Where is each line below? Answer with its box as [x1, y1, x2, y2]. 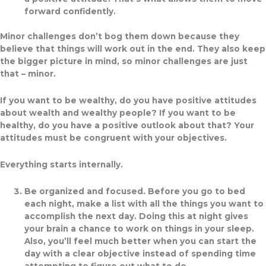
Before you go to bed [148, 186, 246, 196]
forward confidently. [24, 7, 116, 17]
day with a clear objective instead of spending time [24, 248, 256, 258]
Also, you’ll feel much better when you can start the [24, 236, 257, 246]
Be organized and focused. [24, 186, 148, 196]
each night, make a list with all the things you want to [24, 198, 264, 208]
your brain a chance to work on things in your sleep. [24, 223, 255, 233]
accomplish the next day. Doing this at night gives [24, 211, 249, 221]
